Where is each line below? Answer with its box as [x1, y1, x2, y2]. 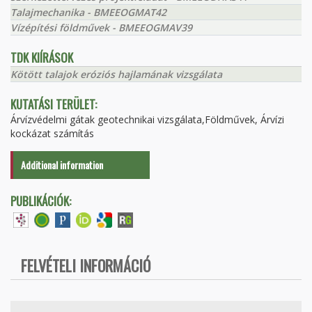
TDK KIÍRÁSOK [10, 49, 73, 66]
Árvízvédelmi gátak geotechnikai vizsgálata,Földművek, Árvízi [10, 113, 284, 126]
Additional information [21, 157, 103, 172]
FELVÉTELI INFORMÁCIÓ [21, 254, 150, 276]
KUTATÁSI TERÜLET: [10, 95, 97, 113]
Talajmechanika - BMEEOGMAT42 [10, 6, 166, 19]
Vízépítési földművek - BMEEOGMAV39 [10, 21, 192, 34]
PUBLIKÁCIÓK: [10, 192, 71, 210]
